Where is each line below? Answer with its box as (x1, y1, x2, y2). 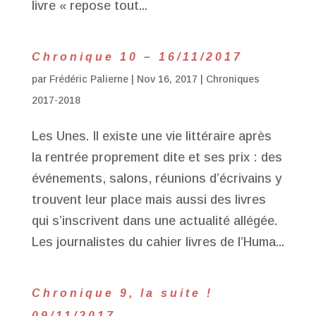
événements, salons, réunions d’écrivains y (31, 171, 281, 186)
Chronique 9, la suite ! (31, 287, 213, 299)
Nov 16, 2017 (136, 73, 197, 85)
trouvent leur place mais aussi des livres (31, 193, 266, 207)
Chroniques (205, 73, 260, 85)
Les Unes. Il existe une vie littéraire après (31, 129, 272, 143)
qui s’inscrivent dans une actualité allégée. (31, 214, 284, 228)
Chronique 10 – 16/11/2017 (31, 51, 243, 63)
